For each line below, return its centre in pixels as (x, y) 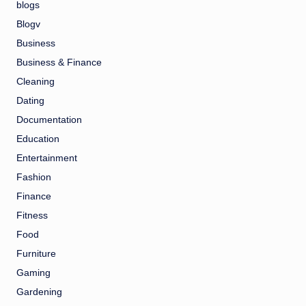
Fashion (34, 178)
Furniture (36, 254)
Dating (30, 101)
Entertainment (47, 158)
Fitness (32, 216)
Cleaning (36, 82)
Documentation (49, 120)
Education (38, 139)
